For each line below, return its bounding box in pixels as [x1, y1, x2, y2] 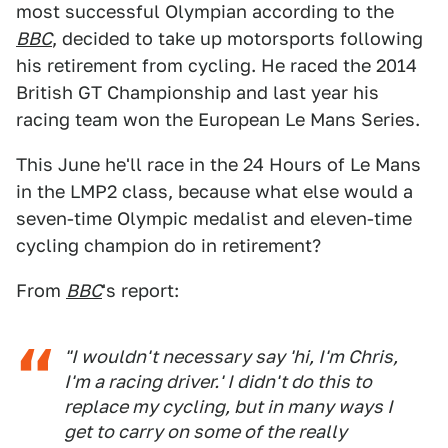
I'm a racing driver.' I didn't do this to [64, 371, 372, 392]
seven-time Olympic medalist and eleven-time [16, 208, 412, 229]
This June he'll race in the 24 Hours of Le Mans [16, 154, 421, 175]
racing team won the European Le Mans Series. [16, 109, 420, 130]
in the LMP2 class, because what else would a [16, 181, 413, 202]
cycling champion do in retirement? [16, 235, 321, 256]
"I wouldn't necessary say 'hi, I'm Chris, [64, 346, 398, 367]
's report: [102, 280, 179, 301]
